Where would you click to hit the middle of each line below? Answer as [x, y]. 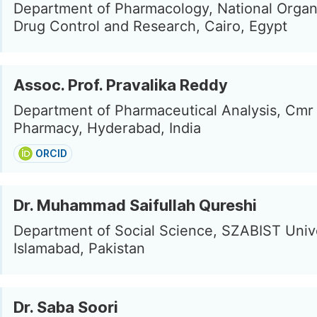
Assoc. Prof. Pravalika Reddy [121, 85]
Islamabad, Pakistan [79, 248]
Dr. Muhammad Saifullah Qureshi [135, 205]
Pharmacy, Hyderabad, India [107, 128]
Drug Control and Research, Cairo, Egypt [150, 26]
